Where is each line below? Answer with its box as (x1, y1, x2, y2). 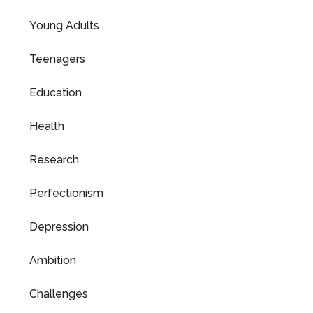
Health (29, 119, 64, 133)
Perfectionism (29, 187, 103, 200)
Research (29, 153, 79, 166)
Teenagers (29, 52, 85, 66)
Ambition (29, 254, 76, 267)
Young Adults (29, 19, 99, 32)
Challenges (29, 287, 88, 300)
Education (29, 86, 82, 99)
